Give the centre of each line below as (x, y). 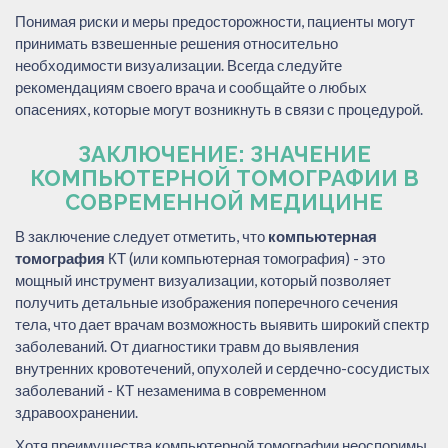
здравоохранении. (76, 411)
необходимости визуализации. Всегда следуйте (178, 64)
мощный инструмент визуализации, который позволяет (203, 279)
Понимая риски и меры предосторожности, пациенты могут (215, 20)
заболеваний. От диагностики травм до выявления (187, 345)
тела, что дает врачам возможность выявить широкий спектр (222, 323)
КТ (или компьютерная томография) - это (245, 257)
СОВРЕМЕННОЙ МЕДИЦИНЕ (224, 201)
